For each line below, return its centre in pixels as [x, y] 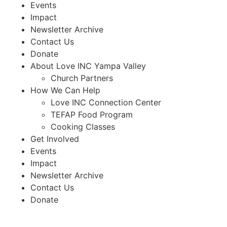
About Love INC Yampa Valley [88, 66]
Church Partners [82, 78]
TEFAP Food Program [92, 114]
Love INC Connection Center [106, 102]
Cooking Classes [83, 126]
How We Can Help [65, 90]
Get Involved [55, 139]
